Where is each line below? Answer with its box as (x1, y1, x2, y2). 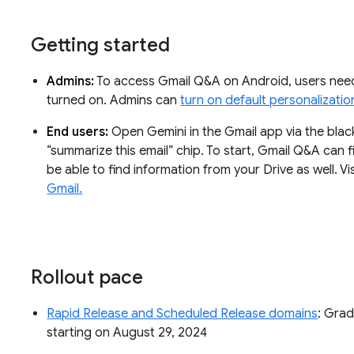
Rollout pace (31, 265, 149, 290)
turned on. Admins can (47, 92, 181, 109)
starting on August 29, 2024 (47, 325, 211, 341)
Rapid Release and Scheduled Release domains (47, 306, 318, 322)
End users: (47, 124, 109, 141)
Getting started (31, 33, 171, 58)
